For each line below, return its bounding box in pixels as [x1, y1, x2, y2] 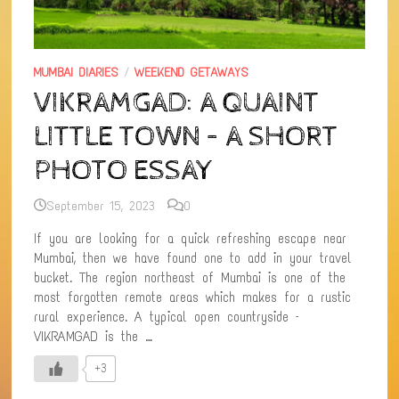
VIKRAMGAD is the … [34, 328, 153, 345]
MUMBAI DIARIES [34, 64, 119, 80]
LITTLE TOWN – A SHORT [34, 119, 338, 154]
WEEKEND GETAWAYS [134, 64, 249, 80]
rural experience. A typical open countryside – [34, 308, 299, 325]
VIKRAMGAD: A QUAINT [34, 85, 320, 120]
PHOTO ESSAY [34, 153, 214, 188]
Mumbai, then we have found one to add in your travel [34, 249, 353, 266]
